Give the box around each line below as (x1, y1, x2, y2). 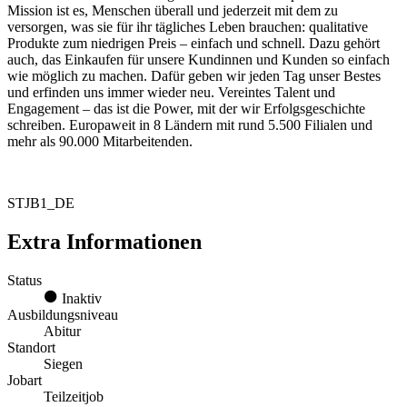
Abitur (44, 323, 81, 339)
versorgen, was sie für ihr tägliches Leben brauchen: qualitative (7, 19, 368, 35)
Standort (7, 339, 55, 355)
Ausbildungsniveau (7, 306, 118, 323)
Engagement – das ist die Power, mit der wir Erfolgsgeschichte (7, 101, 365, 117)
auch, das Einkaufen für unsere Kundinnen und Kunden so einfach (7, 52, 390, 68)
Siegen (44, 355, 83, 372)
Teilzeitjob (44, 388, 104, 404)
